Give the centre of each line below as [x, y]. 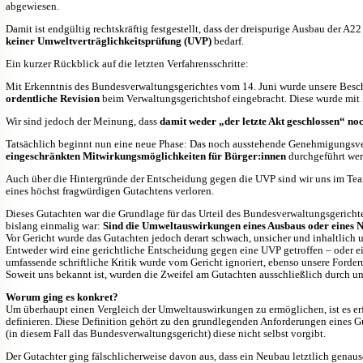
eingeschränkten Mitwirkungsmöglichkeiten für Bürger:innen [146, 156]
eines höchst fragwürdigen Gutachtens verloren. [110, 190]
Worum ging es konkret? [62, 297]
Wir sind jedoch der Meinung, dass [83, 121]
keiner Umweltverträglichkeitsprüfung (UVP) [109, 41]
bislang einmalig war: [54, 225]
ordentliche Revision [53, 98]
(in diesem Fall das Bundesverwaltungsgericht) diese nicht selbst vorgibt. [166, 333]
